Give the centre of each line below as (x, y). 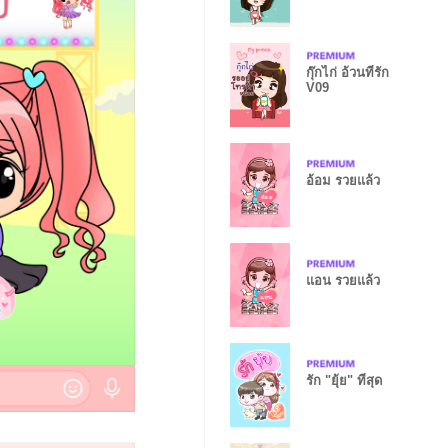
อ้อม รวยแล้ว (343, 180)
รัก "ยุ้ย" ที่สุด (344, 380)
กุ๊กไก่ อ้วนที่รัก (347, 72)
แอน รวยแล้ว (343, 280)
